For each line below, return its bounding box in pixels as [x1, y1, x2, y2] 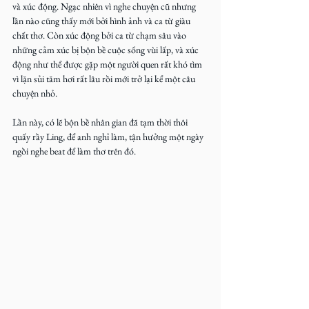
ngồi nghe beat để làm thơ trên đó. [12, 145, 136, 157]
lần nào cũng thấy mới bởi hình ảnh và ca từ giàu [12, 14, 192, 27]
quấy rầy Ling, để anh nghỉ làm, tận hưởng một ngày [12, 130, 206, 143]
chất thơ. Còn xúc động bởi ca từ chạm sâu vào [12, 29, 188, 41]
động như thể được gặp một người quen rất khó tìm [12, 58, 204, 70]
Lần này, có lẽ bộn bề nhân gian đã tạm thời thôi [12, 116, 190, 128]
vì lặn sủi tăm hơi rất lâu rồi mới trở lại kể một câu [12, 72, 197, 85]
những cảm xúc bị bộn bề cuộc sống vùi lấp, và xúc [12, 43, 201, 56]
